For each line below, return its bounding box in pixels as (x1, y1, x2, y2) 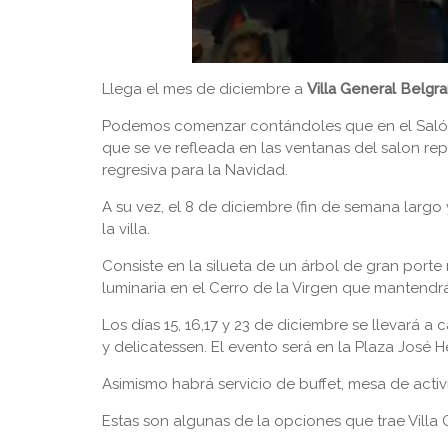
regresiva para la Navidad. (102, 161, 288, 179)
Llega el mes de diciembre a (102, 80, 307, 98)
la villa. (102, 220, 150, 238)
